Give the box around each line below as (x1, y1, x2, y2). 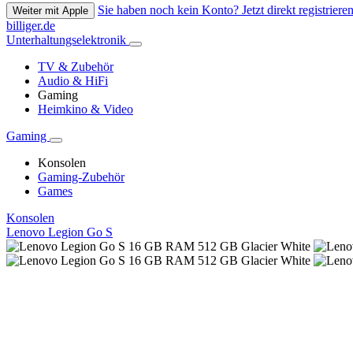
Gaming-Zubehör (38, 170, 124, 184)
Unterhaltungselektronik (6, 33, 129, 47)
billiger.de (6, 19, 55, 33)
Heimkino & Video (38, 102, 133, 117)
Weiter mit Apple (13, 5, 88, 17)
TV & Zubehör (38, 60, 113, 74)
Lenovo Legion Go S (6, 225, 113, 240)
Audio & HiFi (38, 74, 108, 88)
